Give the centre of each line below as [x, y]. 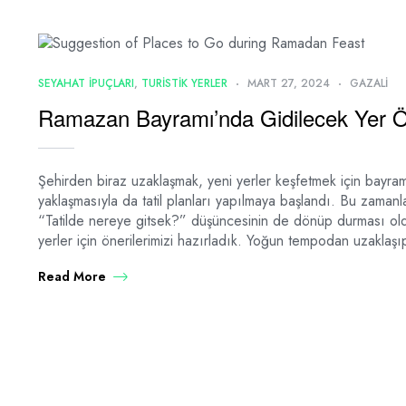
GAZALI [369, 83]
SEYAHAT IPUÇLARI [86, 83]
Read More [72, 276]
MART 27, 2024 [289, 83]
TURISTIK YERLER [184, 83]
